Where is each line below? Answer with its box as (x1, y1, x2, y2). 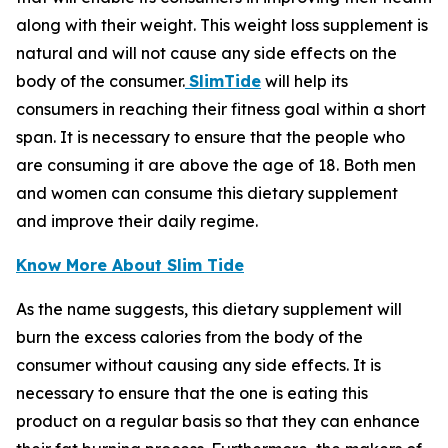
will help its (261, 71, 348, 92)
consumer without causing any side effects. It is (16, 355, 381, 376)
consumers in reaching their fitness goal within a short (16, 99, 426, 120)
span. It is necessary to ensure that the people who (16, 127, 405, 148)
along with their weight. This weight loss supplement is (16, 15, 428, 36)
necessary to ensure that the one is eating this (16, 383, 368, 404)
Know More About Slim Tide (16, 255, 244, 276)
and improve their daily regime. (16, 211, 262, 232)
